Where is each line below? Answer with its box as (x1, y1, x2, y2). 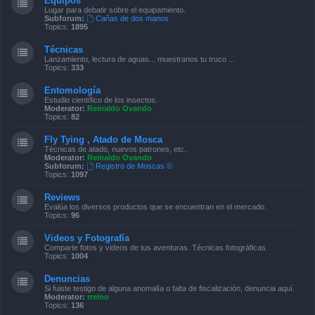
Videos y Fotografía (44, 233, 129, 243)
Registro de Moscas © (95, 162, 172, 170)
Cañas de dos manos (95, 14, 169, 22)
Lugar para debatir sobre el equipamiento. (44, 6, 186, 14)
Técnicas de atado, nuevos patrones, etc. (44, 145, 186, 153)
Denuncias (44, 274, 90, 284)
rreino (87, 292, 109, 301)
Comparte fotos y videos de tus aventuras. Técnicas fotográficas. (44, 243, 268, 252)
